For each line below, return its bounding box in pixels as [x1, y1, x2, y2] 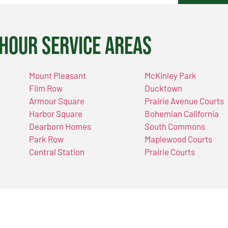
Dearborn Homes [28, 121, 91, 132]
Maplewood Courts [145, 134, 213, 145]
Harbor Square [28, 108, 82, 119]
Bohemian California [145, 108, 219, 119]
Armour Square [28, 96, 84, 106]
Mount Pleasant [28, 70, 86, 81]
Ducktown [145, 83, 183, 94]
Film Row [28, 83, 63, 94]
